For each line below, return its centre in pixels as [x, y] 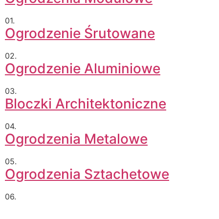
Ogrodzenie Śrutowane [80, 33]
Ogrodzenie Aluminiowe [83, 69]
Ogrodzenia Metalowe [76, 139]
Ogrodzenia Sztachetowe [87, 174]
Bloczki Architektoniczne [86, 104]
